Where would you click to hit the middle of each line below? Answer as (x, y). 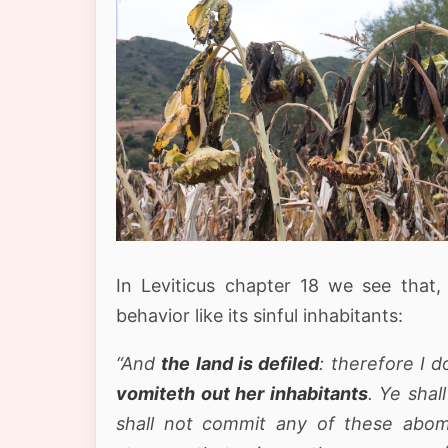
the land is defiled (240, 363)
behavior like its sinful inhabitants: (259, 315)
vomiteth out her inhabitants (242, 393)
